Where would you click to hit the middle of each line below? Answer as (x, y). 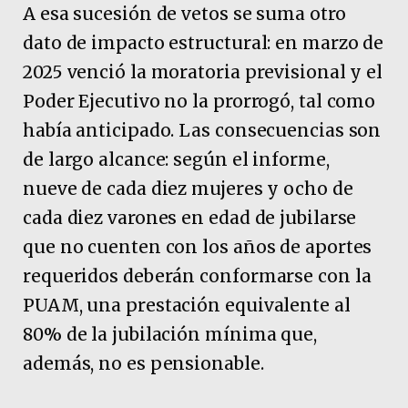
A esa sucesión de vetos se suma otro (184, 13)
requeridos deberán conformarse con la (197, 275)
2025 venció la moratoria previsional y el (203, 71)
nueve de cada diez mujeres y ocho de (188, 188)
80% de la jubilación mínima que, (170, 334)
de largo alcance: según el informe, (176, 159)
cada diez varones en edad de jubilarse (190, 217)
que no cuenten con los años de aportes (198, 246)
